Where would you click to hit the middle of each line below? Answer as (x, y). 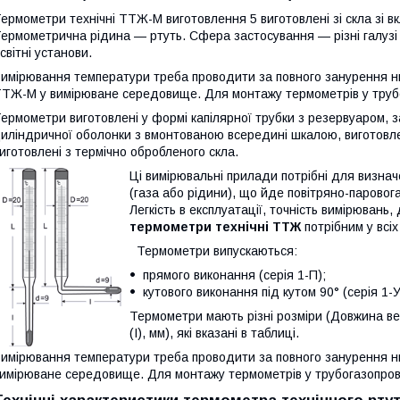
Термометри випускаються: (213, 251)
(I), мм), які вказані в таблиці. (214, 333)
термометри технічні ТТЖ (215, 227)
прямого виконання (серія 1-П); (234, 275)
